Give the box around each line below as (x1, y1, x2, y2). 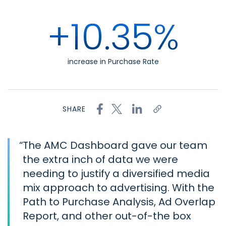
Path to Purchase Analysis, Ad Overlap (23, 195, 215, 209)
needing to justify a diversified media (23, 166, 210, 181)
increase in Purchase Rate (67, 56, 159, 67)
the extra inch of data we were (23, 152, 178, 167)
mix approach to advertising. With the (23, 181, 214, 195)
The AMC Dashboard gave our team (23, 138, 207, 153)
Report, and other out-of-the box (23, 209, 191, 223)
